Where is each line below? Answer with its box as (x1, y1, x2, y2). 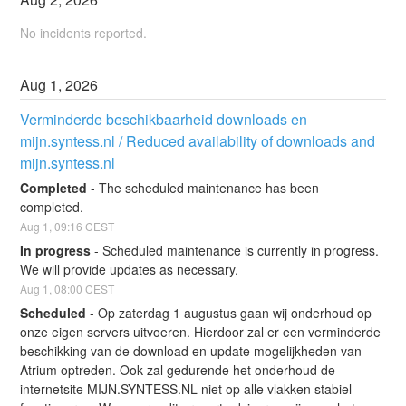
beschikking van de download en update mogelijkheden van (20, 341, 362, 360)
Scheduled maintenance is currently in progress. (102, 241, 380, 260)
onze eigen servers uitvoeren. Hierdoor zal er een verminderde (20, 322, 382, 341)
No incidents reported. (20, 23, 148, 42)
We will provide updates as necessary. (20, 260, 239, 279)
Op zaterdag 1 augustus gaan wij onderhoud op (98, 303, 372, 322)
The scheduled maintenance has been (99, 179, 320, 198)
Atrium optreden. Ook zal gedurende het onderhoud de (20, 360, 336, 379)
